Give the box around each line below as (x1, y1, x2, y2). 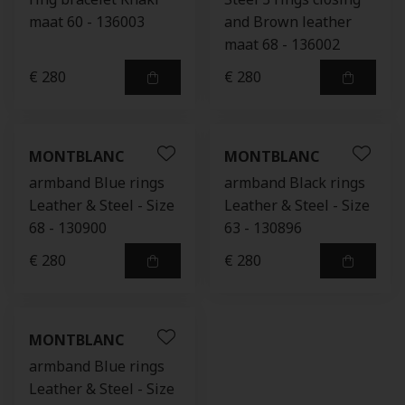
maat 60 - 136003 (29, 12, 145, 32)
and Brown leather (224, 12, 352, 32)
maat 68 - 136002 (224, 34, 340, 54)
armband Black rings (224, 173, 365, 193)
